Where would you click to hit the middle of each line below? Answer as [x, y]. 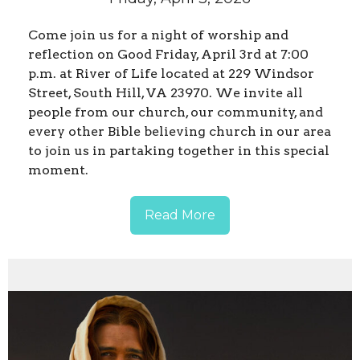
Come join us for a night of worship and [158, 35]
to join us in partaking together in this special [179, 151]
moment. [60, 170]
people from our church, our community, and [176, 112]
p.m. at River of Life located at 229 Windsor [171, 74]
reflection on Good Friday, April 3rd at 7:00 [168, 55]
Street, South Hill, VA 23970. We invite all [166, 93]
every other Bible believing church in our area [180, 132]
